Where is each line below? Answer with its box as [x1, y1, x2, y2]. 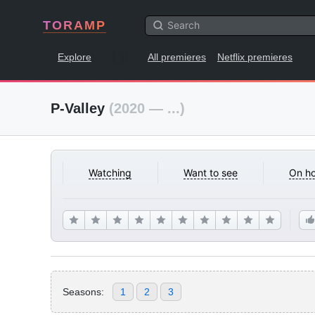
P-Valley [51, 101, 109, 116]
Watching [89, 167, 132, 179]
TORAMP [43, 18, 106, 32]
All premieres [148, 51, 206, 63]
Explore [58, 51, 91, 63]
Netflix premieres [217, 51, 292, 63]
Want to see [183, 167, 238, 179]
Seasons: [63, 285, 104, 297]
